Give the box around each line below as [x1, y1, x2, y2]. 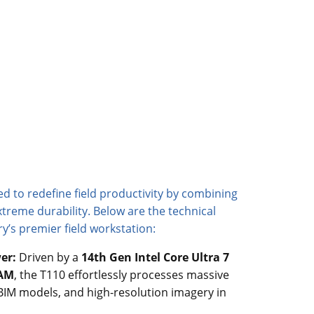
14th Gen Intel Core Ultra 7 [81, 250, 229, 265]
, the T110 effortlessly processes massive [14, 267, 229, 282]
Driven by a [16, 250, 81, 265]
